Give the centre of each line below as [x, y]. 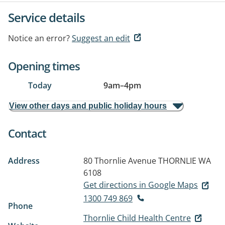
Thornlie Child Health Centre [137, 218]
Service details [46, 17]
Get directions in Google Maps [141, 185]
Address [24, 161]
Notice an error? [39, 38]
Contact [27, 133]
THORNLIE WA [185, 161]
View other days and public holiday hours [88, 106]
